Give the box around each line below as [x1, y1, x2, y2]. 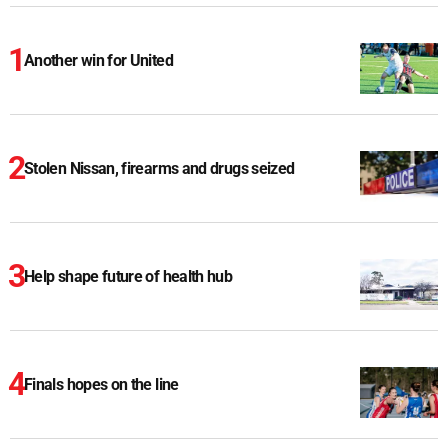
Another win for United [24, 51, 173, 71]
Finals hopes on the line [24, 375, 179, 395]
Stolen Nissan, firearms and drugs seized [24, 159, 295, 179]
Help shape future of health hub [24, 267, 233, 287]
